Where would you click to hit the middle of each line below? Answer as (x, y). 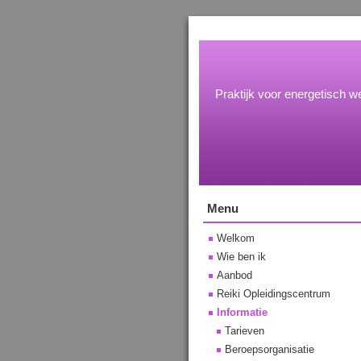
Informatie (242, 312)
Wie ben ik (241, 257)
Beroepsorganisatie (270, 349)
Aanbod (234, 275)
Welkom (236, 238)
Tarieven (245, 331)
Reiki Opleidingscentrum (274, 294)
